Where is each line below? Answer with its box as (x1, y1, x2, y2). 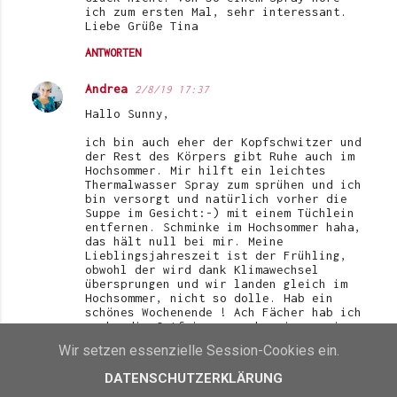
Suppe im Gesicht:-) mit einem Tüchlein (85, 205, 354, 220)
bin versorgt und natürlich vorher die (85, 191, 347, 206)
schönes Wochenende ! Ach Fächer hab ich (85, 304, 362, 319)
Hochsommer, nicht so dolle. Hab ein (85, 290, 333, 305)
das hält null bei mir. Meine (85, 233, 284, 248)
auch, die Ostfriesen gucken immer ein (85, 318, 347, 333)
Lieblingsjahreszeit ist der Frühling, (85, 247, 347, 262)
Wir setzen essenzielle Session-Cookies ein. (58, 342, 339, 360)
